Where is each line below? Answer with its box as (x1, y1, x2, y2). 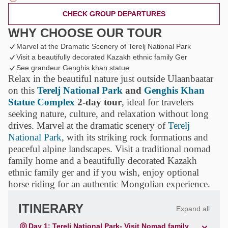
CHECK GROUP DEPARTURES (63, 10, 165, 18)
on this (8, 85, 37, 96)
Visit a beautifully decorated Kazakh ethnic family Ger (16, 53, 187, 62)
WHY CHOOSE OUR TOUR (8, 26, 162, 40)
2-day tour (77, 97, 122, 108)
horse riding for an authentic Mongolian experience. (8, 179, 210, 190)
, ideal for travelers (122, 97, 193, 108)
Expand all (176, 205, 210, 213)
